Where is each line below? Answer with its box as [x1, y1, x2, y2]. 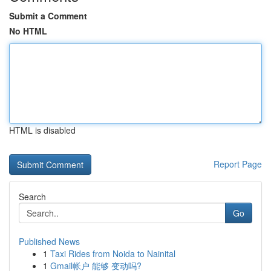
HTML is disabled [9, 124, 76, 136]
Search [19, 191, 46, 203]
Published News [19, 235, 80, 247]
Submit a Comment [9, 10, 87, 22]
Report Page [214, 158, 262, 170]
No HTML [9, 25, 47, 37]
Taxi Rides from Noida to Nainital [50, 247, 175, 260]
